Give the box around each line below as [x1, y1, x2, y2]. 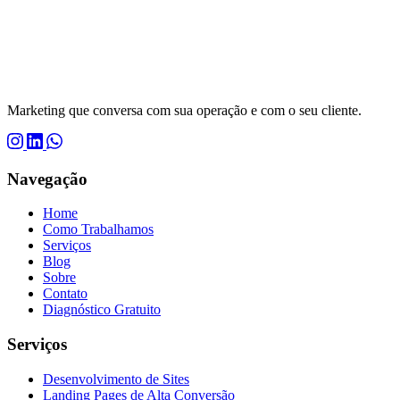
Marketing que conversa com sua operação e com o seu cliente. [7, 103, 362, 118]
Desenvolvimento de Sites [43, 371, 189, 387]
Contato [43, 286, 87, 302]
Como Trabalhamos [43, 221, 154, 237]
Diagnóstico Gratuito [43, 302, 161, 318]
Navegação [7, 169, 87, 188]
